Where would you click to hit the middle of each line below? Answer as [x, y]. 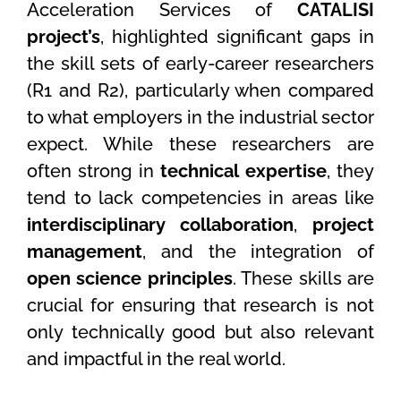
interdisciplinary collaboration [160, 225]
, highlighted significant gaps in [237, 37]
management [85, 252]
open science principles [130, 279]
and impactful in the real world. [156, 359]
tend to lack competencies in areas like [200, 198]
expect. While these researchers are [200, 145]
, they [350, 171]
